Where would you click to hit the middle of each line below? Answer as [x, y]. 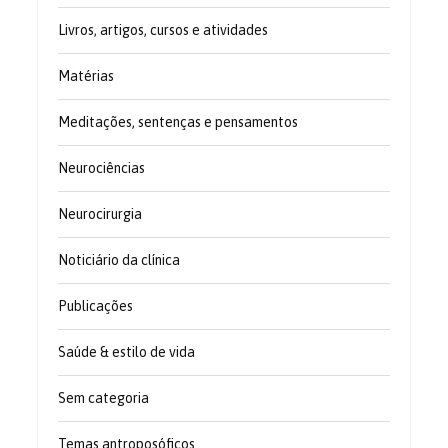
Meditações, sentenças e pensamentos [178, 122]
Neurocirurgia [100, 214]
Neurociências [102, 168]
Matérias [86, 76]
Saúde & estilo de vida [127, 352]
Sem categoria [104, 398]
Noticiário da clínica [119, 260]
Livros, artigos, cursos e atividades [163, 30]
